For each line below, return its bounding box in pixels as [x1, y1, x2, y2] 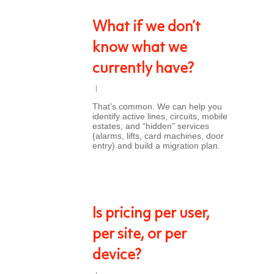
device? [92, 248, 141, 263]
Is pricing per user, [92, 207, 210, 221]
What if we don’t [92, 20, 201, 35]
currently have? [92, 62, 194, 76]
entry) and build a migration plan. [92, 141, 220, 150]
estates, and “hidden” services [92, 121, 209, 131]
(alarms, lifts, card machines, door [92, 131, 224, 141]
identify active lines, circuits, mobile [92, 111, 228, 121]
